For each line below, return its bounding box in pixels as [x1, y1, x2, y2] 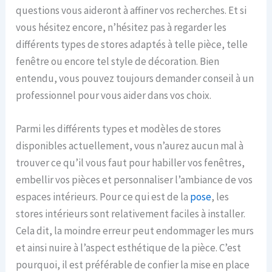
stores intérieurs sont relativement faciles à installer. [16, 207, 246, 221]
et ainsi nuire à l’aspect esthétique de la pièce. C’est [16, 241, 242, 255]
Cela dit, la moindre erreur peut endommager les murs [16, 224, 254, 238]
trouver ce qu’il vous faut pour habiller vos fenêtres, [16, 156, 245, 170]
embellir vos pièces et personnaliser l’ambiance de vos [16, 173, 253, 187]
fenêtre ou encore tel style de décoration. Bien [16, 54, 220, 68]
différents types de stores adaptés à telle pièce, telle [16, 37, 248, 51]
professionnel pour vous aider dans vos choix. [16, 88, 212, 102]
